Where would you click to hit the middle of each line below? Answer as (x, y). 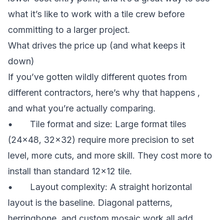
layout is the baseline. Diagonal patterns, (90, 202)
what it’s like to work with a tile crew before (96, 14)
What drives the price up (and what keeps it (96, 45)
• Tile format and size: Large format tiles (97, 124)
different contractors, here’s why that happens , (104, 92)
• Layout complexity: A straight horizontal (100, 187)
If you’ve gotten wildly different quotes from (97, 77)
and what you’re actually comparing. (82, 108)
